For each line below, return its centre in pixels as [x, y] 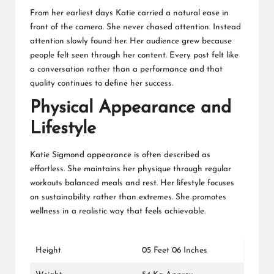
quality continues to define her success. [102, 83]
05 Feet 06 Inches [175, 251]
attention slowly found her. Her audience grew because [131, 41]
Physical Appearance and [131, 108]
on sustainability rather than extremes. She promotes [128, 198]
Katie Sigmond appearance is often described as [120, 155]
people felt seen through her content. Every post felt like [134, 55]
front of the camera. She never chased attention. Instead [135, 27]
